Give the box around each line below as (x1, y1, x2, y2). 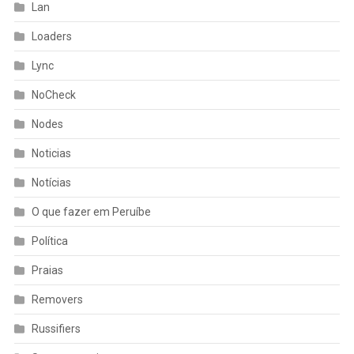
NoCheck (31, 88, 76, 102)
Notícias (31, 176, 71, 190)
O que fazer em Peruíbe (31, 205, 151, 219)
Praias (31, 264, 63, 277)
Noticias (31, 147, 71, 160)
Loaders (31, 30, 72, 43)
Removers (31, 293, 83, 307)
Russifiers (31, 322, 81, 336)
